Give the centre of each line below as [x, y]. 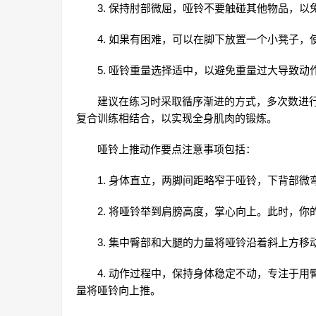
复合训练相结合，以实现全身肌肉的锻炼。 [177, 119]
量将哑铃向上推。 [119, 291]
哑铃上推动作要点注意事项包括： [177, 150]
